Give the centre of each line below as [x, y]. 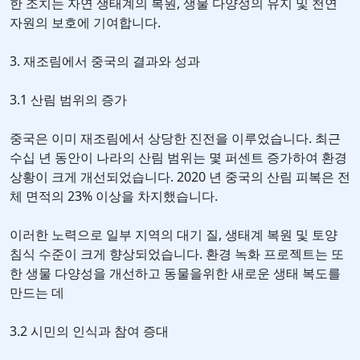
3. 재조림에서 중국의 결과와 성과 [105, 61]
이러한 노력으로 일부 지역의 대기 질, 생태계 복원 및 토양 [174, 235]
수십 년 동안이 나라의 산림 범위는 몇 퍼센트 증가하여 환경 [178, 158]
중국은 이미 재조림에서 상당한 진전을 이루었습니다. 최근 [175, 139]
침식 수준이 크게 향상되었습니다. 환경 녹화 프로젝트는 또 [177, 254]
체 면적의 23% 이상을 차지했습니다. [114, 196]
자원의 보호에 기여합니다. [85, 23]
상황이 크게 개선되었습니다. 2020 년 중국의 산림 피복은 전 [180, 177]
